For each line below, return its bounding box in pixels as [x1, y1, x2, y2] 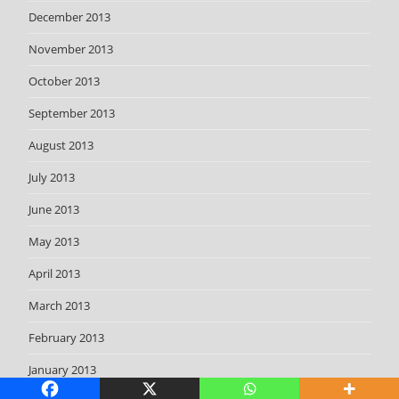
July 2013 [28, 168, 76, 185]
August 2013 [28, 136, 94, 153]
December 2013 [28, 8, 111, 25]
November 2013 [28, 40, 114, 57]
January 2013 [28, 361, 97, 378]
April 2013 [28, 265, 81, 281]
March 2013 [28, 297, 91, 313]
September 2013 [28, 104, 116, 121]
